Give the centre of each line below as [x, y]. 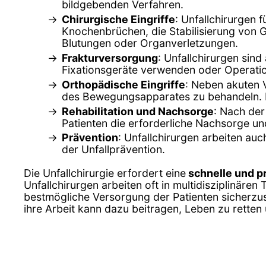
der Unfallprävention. [113, 150]
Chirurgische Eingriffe [118, 19]
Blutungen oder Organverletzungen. [150, 43]
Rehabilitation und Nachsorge [138, 111]
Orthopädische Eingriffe [123, 84]
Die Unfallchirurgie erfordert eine [105, 173]
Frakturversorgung [110, 58]
